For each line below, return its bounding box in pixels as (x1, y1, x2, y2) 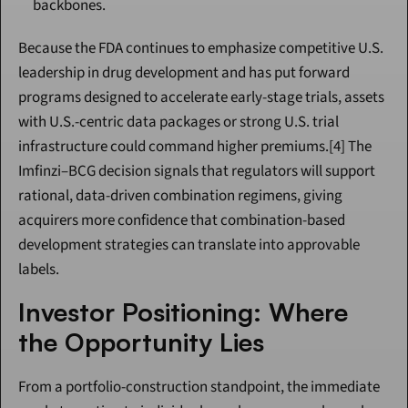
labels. (18, 259, 59, 281)
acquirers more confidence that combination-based (18, 209, 345, 232)
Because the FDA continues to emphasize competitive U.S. (18, 37, 383, 60)
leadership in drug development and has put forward (18, 62, 350, 85)
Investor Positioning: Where (18, 296, 348, 329)
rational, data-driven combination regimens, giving (18, 185, 342, 208)
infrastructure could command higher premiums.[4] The (18, 136, 372, 158)
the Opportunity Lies (18, 326, 264, 359)
